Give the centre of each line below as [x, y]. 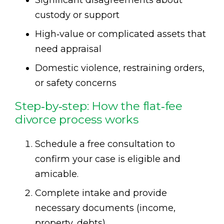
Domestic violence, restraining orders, [120, 68]
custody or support [77, 15]
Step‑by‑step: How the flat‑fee [99, 106]
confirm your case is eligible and [108, 159]
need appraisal [68, 49]
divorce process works [77, 119]
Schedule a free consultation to [105, 144]
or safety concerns [76, 83]
